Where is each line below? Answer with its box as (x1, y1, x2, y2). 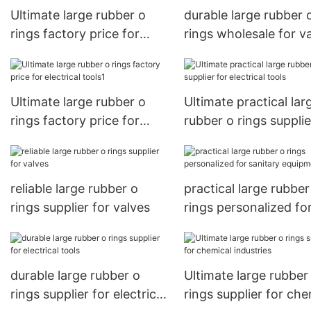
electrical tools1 (10, 132, 101, 147)
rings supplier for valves (10, 200, 150, 215)
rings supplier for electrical (10, 286, 166, 301)
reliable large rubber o (10, 181, 138, 196)
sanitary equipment (183, 219, 297, 233)
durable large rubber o (10, 267, 140, 283)
